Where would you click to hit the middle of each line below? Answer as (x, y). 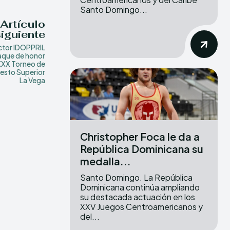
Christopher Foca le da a (140, 136)
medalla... (106, 161)
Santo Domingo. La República (136, 177)
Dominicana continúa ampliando (140, 187)
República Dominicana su (142, 148)
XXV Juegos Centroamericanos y (141, 206)
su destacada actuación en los (138, 197)
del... (90, 216)
